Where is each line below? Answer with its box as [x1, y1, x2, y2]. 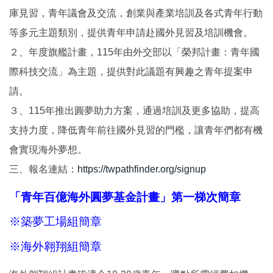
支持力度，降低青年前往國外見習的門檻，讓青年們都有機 [9, 124, 263, 135]
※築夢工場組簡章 [9, 215, 102, 229]
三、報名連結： [9, 163, 77, 174]
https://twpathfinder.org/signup [77, 163, 206, 174]
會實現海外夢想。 [9, 144, 87, 155]
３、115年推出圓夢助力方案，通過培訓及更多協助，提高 [9, 105, 260, 116]
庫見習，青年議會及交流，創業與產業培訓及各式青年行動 [9, 7, 263, 18]
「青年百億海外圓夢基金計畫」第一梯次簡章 [9, 190, 241, 204]
